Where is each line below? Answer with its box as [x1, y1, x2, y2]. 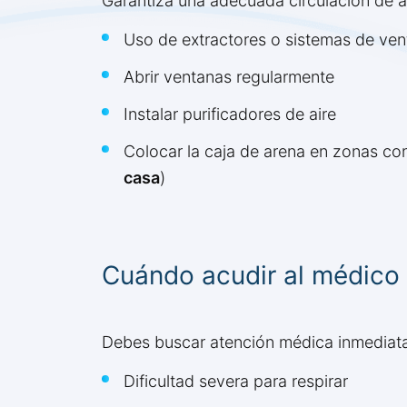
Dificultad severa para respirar [124, 372, 348, 392]
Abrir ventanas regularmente [124, 67, 334, 87]
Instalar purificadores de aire [124, 104, 336, 124]
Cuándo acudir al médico [102, 260, 400, 292]
